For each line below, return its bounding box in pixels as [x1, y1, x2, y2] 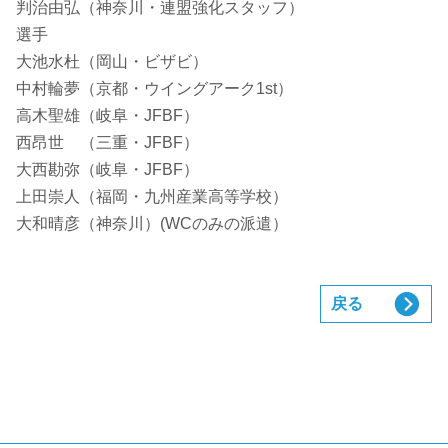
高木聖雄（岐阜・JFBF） [16, 107, 199, 124]
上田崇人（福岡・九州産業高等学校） [16, 188, 288, 205]
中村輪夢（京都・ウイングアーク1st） [16, 80, 293, 97]
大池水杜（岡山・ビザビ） [16, 53, 208, 70]
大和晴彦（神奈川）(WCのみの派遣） [16, 215, 288, 232]
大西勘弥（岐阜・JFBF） [16, 161, 199, 178]
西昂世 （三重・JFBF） [16, 134, 199, 151]
